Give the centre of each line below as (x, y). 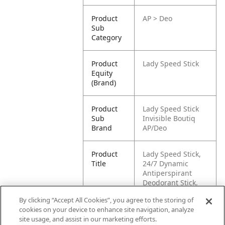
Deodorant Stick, (171, 183)
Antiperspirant (167, 173)
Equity (102, 73)
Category (107, 37)
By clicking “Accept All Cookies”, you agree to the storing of (106, 200)
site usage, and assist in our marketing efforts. (88, 219)
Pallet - (103, 218)
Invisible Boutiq (169, 118)
